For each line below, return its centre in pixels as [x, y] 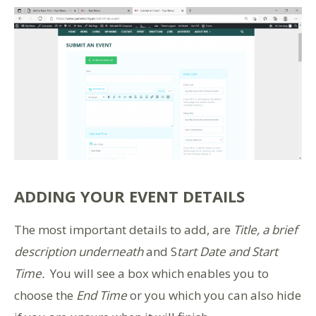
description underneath [79, 252]
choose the [45, 296]
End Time [102, 296]
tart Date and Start [227, 252]
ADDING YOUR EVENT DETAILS [129, 196]
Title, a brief [266, 230]
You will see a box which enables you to [157, 274]
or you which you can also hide [214, 296]
